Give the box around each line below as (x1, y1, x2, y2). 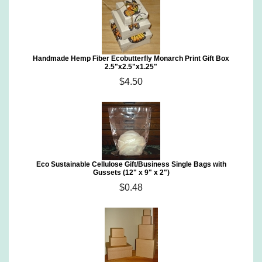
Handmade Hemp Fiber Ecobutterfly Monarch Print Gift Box (33, 54, 229, 63)
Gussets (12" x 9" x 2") (92, 168, 170, 177)
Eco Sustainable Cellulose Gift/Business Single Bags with (36, 160, 226, 168)
